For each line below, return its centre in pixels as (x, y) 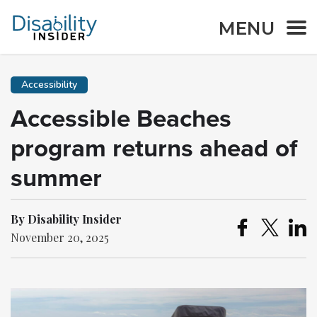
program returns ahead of (154, 149)
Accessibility (49, 85)
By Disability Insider (66, 219)
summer (56, 178)
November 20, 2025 (60, 237)
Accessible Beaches (121, 119)
